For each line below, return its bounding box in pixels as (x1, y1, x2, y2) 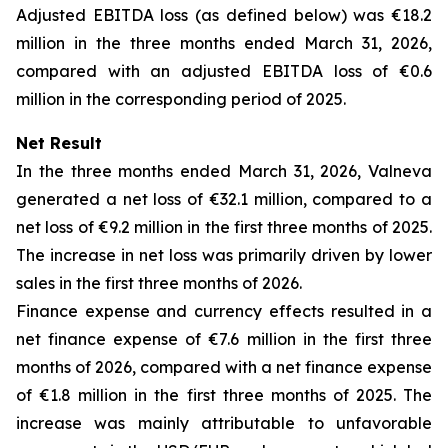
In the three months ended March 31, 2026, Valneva (16, 161, 432, 181)
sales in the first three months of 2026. (16, 273, 302, 293)
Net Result (16, 133, 102, 153)
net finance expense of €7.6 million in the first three (16, 329, 432, 349)
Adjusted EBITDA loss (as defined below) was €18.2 (16, 5, 432, 25)
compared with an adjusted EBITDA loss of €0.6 (16, 61, 432, 81)
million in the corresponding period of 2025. (16, 89, 346, 109)
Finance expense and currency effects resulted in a (16, 301, 432, 321)
